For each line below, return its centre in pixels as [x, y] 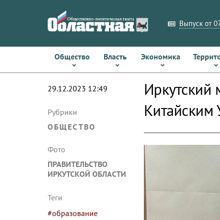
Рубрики [62, 112]
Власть [115, 56]
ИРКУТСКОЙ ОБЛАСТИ [87, 174]
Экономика [160, 56]
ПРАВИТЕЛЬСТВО [78, 164]
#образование [73, 213]
